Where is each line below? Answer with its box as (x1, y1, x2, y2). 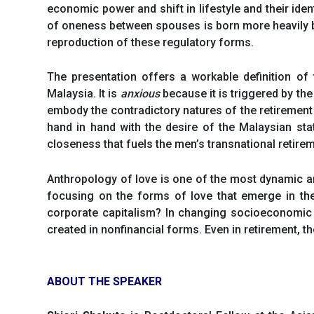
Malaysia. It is (47, 87, 121, 101)
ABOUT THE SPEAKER (47, 274, 162, 288)
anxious (120, 87, 160, 101)
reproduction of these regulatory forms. (47, 35, 254, 49)
